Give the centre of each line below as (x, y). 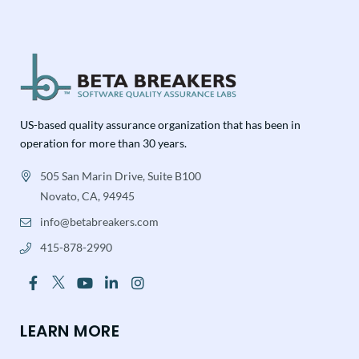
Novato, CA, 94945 (88, 196)
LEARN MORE (70, 331)
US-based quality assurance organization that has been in (160, 124)
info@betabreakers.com (100, 222)
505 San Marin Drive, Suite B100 (121, 175)
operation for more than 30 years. (103, 143)
